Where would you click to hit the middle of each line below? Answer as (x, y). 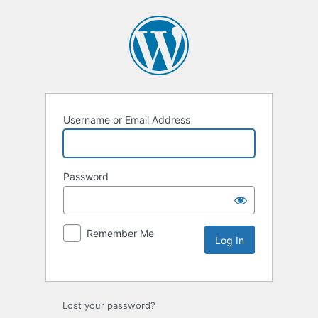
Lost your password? (109, 306)
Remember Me (120, 234)
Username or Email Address (127, 120)
